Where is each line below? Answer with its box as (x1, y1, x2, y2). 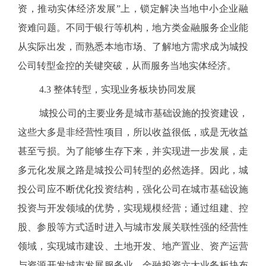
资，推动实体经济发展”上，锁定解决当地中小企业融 (18, 4, 248, 14)
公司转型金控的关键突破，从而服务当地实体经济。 (18, 61, 236, 71)
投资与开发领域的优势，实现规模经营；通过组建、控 (18, 203, 248, 213)
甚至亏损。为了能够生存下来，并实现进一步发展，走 (18, 146, 248, 156)
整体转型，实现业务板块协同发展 (53, 84, 196, 94)
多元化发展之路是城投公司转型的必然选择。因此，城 (18, 165, 248, 175)
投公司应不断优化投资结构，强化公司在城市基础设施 (18, 184, 248, 194)
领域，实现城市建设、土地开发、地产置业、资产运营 (18, 241, 248, 251)
